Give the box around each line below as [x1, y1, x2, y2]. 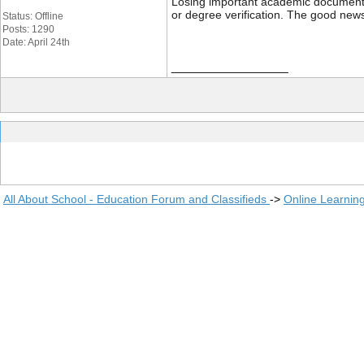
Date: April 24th [2, 37, 70, 48]
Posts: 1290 [2, 24, 54, 35]
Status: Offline [2, 11, 63, 22]
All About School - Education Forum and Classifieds [3, 193, 270, 206]
